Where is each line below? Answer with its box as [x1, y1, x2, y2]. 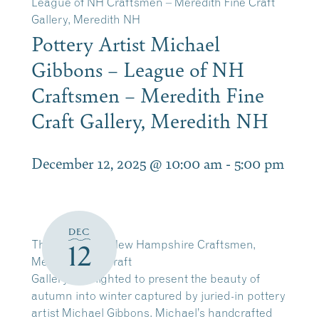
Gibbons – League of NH [31, 55, 244, 83]
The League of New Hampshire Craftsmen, [31, 237, 256, 251]
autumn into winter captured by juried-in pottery [31, 288, 286, 303]
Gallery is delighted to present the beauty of [31, 271, 260, 286]
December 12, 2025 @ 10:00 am [31, 152, 222, 173]
